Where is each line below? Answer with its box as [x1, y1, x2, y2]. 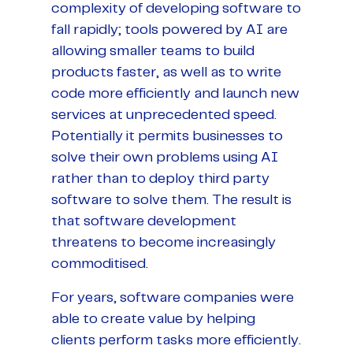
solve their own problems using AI [51, 150, 278, 165]
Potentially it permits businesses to [51, 128, 283, 143]
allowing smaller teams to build [51, 43, 255, 58]
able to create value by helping [51, 311, 255, 326]
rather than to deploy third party [51, 171, 269, 186]
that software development [51, 214, 236, 229]
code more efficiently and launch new [51, 86, 299, 101]
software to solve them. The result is [51, 192, 292, 207]
